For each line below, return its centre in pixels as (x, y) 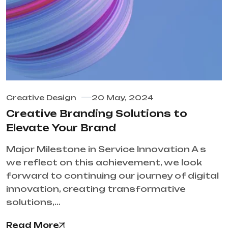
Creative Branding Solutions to (97, 114)
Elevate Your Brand (61, 128)
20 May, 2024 (122, 98)
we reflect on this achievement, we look (104, 163)
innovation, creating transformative (96, 189)
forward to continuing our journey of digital (112, 176)
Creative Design (41, 98)
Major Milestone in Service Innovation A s (106, 149)
